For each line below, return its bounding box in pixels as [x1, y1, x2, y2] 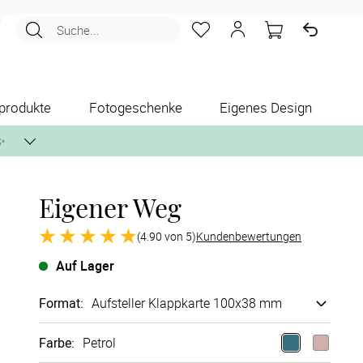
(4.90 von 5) [137, 228, 196, 244]
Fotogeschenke [89, 98, 182, 117]
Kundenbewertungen [196, 228, 301, 244]
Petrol [83, 334, 116, 352]
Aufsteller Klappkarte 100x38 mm [92, 294, 282, 312]
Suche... [57, 22, 100, 38]
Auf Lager [56, 257, 114, 275]
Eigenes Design [220, 98, 312, 117]
